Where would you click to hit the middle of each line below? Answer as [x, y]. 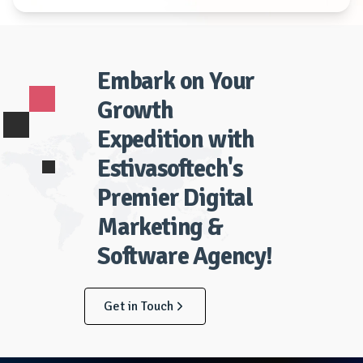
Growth [135, 111]
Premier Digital [175, 199]
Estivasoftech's [170, 169]
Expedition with [176, 140]
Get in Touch [139, 307]
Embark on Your [176, 82]
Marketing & [160, 228]
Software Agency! [185, 257]
